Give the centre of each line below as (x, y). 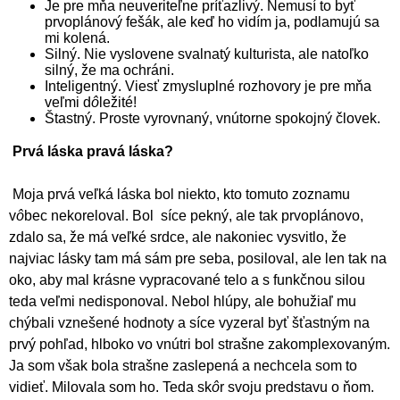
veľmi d (68, 103)
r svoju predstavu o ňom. (297, 387)
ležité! (118, 103)
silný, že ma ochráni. (109, 71)
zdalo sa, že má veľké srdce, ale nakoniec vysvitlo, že (178, 237)
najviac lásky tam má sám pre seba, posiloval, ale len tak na (198, 259)
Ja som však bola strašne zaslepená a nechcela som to (183, 366)
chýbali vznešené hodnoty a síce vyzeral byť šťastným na (189, 323)
